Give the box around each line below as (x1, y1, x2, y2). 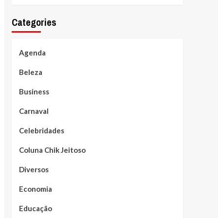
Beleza (18, 67, 42, 76)
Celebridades (18, 126, 64, 135)
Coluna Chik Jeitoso (18, 145, 86, 154)
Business (18, 87, 49, 96)
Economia (18, 184, 52, 193)
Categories (11, 15, 56, 29)
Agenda (18, 48, 46, 57)
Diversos (18, 164, 49, 174)
